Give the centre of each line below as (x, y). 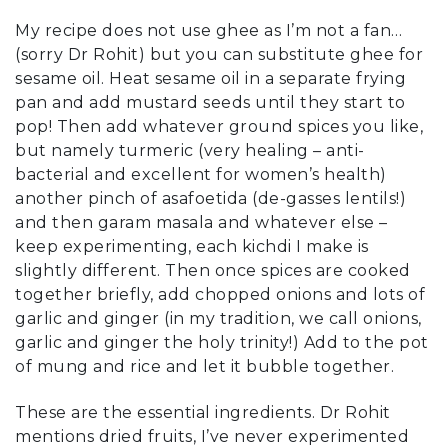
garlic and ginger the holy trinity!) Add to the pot (222, 342)
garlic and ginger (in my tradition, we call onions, (218, 318)
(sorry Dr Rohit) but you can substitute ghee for (219, 54)
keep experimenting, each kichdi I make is (192, 246)
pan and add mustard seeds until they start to (210, 102)
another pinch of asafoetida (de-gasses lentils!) (210, 198)
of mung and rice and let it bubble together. (204, 366)
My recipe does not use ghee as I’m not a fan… (209, 30)
